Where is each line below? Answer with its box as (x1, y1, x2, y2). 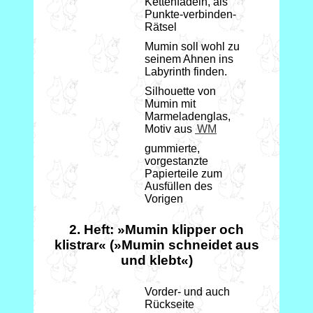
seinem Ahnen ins (145, 53, 233, 66)
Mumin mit (145, 98, 196, 110)
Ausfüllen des (145, 180, 212, 193)
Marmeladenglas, (145, 110, 231, 123)
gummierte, (145, 143, 200, 155)
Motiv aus (145, 123, 195, 136)
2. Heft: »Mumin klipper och (69, 221, 244, 237)
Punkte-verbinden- (145, 8, 236, 21)
